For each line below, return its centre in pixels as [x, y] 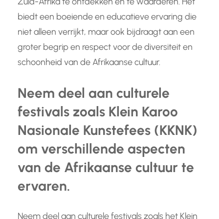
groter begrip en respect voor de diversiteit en [105, 47]
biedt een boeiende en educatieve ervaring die [107, 17]
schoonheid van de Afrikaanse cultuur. [89, 62]
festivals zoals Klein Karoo [98, 112]
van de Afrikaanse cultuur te [106, 167]
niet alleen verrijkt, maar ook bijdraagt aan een [106, 32]
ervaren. [44, 186]
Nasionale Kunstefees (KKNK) [108, 130]
